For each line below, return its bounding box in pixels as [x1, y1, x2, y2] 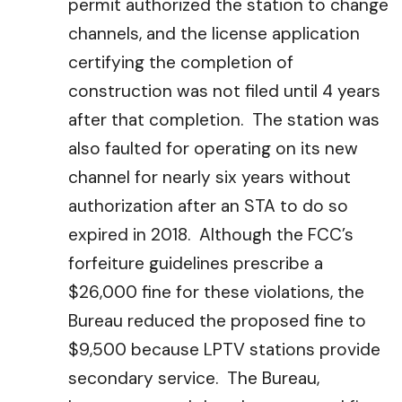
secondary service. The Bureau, [68, 367, 319, 389]
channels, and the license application [68, 22, 360, 45]
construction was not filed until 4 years [68, 80, 380, 102]
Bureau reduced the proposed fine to [68, 310, 366, 332]
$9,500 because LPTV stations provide [68, 338, 380, 361]
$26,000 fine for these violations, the [68, 281, 364, 303]
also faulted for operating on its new [68, 137, 358, 160]
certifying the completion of [68, 51, 293, 74]
